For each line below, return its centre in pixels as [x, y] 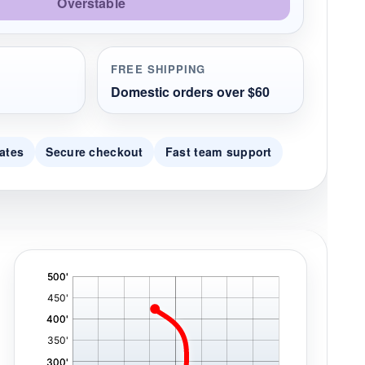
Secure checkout [95, 152]
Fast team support [218, 152]
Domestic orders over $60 [191, 91]
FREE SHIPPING [158, 68]
